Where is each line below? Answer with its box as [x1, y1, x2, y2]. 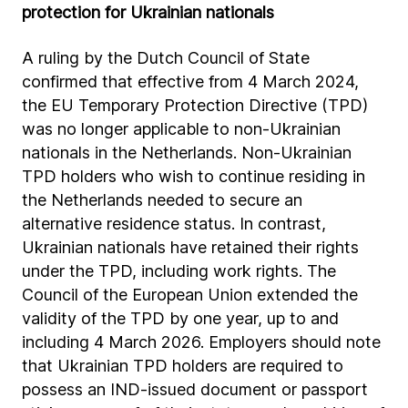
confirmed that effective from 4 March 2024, [22, 72, 359, 91]
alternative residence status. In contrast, [22, 214, 326, 233]
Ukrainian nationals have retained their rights [22, 238, 359, 257]
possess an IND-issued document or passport [22, 380, 368, 399]
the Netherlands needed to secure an [22, 190, 302, 209]
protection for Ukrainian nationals [22, 3, 274, 22]
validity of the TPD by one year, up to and [22, 309, 339, 328]
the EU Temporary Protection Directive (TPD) [22, 96, 368, 115]
